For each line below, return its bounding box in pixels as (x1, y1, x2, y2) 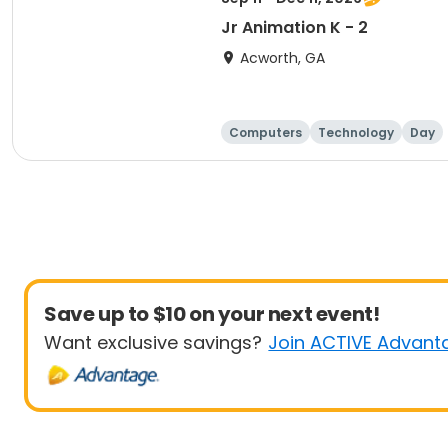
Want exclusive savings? (44, 330, 262, 355)
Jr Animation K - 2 (221, 16, 368, 39)
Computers (229, 124, 302, 141)
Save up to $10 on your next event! (44, 300, 380, 328)
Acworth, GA (240, 48, 325, 68)
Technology (318, 124, 394, 141)
